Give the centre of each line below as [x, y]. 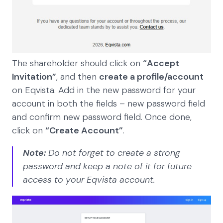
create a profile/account [151, 77]
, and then [78, 77]
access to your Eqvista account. [89, 180]
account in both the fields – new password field [109, 104]
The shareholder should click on [77, 63]
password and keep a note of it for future [107, 167]
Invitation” [34, 77]
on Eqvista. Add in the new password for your [104, 90]
